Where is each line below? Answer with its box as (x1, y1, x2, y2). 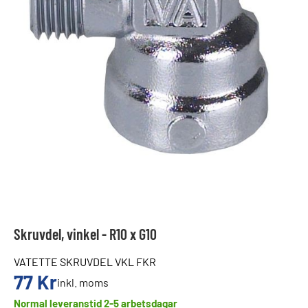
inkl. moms (57, 275, 109, 289)
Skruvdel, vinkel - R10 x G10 (14, 225, 157, 243)
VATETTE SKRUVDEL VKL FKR (14, 255, 156, 268)
